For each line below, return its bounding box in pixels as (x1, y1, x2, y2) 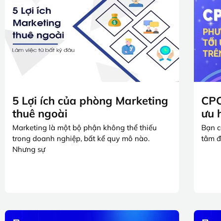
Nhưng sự (12, 144, 45, 154)
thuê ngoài (12, 106, 68, 120)
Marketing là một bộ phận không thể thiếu (12, 122, 157, 132)
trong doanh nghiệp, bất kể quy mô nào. (12, 133, 149, 143)
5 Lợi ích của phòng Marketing (12, 93, 168, 108)
